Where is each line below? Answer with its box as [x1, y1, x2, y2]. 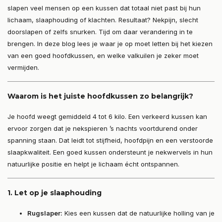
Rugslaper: [27, 209, 62, 218]
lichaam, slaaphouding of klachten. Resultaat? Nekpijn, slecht [7, 16, 198, 24]
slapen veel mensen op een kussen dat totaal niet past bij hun [7, 4, 201, 12]
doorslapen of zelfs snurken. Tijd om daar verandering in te [7, 28, 193, 36]
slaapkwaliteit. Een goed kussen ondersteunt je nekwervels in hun [7, 148, 213, 157]
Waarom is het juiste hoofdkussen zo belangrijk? [7, 92, 193, 101]
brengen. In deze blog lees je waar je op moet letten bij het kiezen [7, 40, 213, 48]
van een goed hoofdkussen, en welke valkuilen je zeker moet [7, 52, 199, 60]
